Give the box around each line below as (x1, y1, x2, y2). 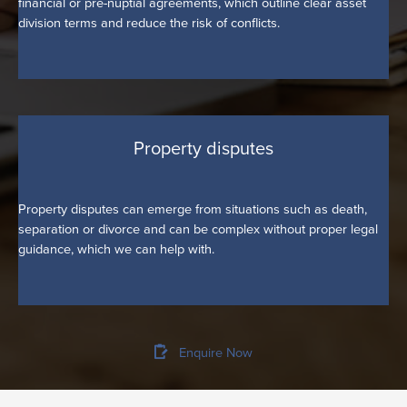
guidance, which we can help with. (18, 239, 214, 260)
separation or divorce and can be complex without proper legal (18, 219, 378, 240)
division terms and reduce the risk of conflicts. (18, 12, 280, 33)
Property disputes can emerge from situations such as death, (18, 199, 367, 220)
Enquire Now (179, 342, 253, 363)
